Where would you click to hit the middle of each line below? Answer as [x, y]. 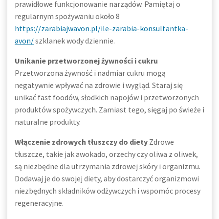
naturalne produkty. [48, 122]
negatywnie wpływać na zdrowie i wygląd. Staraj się [99, 85]
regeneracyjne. [39, 203]
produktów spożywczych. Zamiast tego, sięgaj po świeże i [109, 109]
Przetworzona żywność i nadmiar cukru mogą [90, 73]
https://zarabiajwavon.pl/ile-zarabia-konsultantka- [101, 28]
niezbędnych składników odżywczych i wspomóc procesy [108, 191]
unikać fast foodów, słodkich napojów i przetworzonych [107, 97]
